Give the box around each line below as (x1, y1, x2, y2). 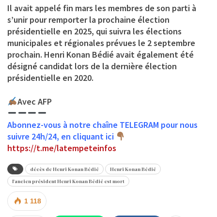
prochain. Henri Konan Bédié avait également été (7, 48, 194, 60)
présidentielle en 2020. (7, 72, 93, 83)
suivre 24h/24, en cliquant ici (7, 130, 116, 142)
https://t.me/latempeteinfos (7, 142, 116, 154)
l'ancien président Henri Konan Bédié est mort (12, 177, 124, 185)
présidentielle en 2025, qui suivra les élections (7, 25, 182, 37)
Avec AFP (17, 95, 52, 107)
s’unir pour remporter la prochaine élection (7, 14, 170, 25)
